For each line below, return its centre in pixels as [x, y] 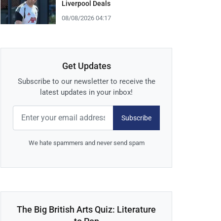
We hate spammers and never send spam [86, 143]
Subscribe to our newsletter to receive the [86, 82]
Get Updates [86, 66]
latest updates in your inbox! [86, 92]
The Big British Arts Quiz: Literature [86, 210]
